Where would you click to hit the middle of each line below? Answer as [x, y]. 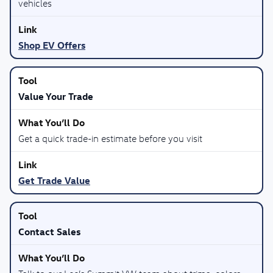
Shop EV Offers [52, 45]
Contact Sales [49, 232]
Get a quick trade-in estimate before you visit [110, 138]
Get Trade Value [54, 180]
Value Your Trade [56, 96]
